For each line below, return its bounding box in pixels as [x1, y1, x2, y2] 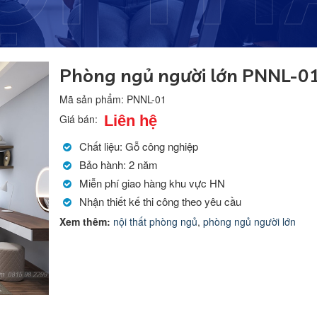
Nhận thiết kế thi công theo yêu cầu [79, 194, 241, 209]
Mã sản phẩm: [59, 92, 127, 106]
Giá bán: [59, 112, 100, 127]
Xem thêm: [59, 214, 110, 229]
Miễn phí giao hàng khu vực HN [79, 175, 225, 190]
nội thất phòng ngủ [113, 214, 197, 229]
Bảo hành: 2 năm [79, 157, 158, 172]
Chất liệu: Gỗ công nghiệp [79, 139, 198, 154]
